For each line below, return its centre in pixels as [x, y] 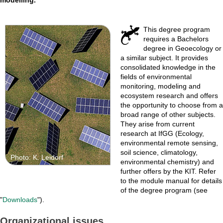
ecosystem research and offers [169, 95]
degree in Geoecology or [182, 48]
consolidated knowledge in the [168, 67]
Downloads [20, 199]
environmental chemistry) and [167, 162]
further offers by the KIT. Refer [168, 171]
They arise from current [158, 124]
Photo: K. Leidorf [37, 157]
